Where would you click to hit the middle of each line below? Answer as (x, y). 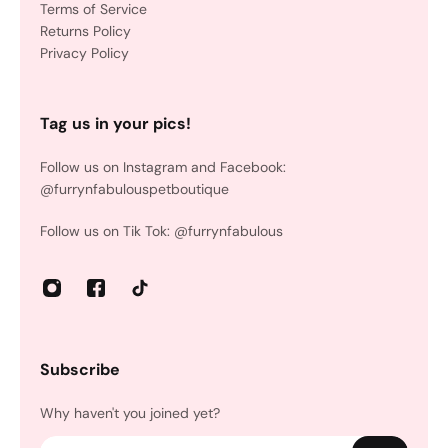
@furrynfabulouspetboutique (134, 189)
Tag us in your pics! (115, 123)
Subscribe (80, 369)
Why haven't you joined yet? (130, 413)
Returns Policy (85, 31)
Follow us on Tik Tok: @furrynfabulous (161, 231)
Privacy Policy (84, 53)
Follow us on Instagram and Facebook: (163, 167)
